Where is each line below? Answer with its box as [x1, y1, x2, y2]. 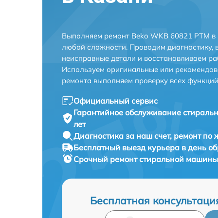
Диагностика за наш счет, [73, 131, 174, 141]
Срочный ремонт [73, 154, 139, 164]
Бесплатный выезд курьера [73, 143, 182, 153]
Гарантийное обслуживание [73, 108, 183, 118]
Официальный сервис [73, 96, 158, 106]
